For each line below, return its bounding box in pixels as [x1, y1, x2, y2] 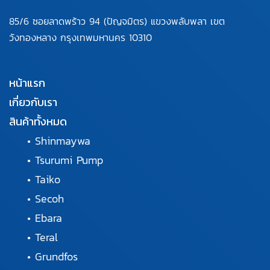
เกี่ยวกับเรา [9, 94, 57, 110]
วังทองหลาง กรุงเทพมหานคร [9, 30, 129, 45]
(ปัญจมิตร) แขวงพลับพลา [104, 14, 210, 28]
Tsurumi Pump [35, 152, 103, 168]
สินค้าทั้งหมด [9, 113, 67, 130]
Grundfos [35, 248, 78, 265]
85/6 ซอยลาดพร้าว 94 [9, 14, 104, 28]
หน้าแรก [9, 75, 45, 91]
